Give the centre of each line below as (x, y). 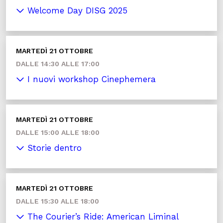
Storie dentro (53, 148)
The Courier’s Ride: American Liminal (102, 217)
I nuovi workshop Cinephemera (90, 79)
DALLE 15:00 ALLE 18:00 (58, 132)
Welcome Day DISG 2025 (76, 10)
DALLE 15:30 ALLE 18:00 (57, 201)
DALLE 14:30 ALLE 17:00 (58, 64)
